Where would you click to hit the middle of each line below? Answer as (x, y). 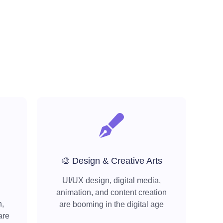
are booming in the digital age (111, 205)
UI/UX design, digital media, (111, 181)
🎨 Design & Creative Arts (111, 161)
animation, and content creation (111, 193)
